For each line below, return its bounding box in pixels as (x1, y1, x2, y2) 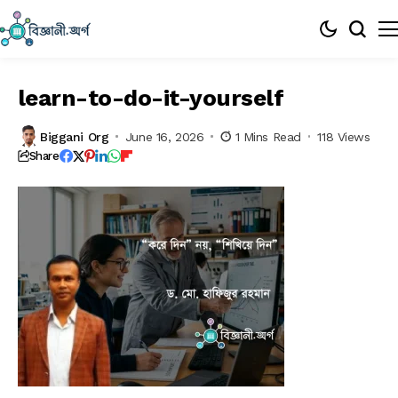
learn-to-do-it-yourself (18, 84, 284, 111)
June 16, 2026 (124, 129, 204, 144)
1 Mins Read (235, 129, 301, 144)
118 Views (317, 129, 370, 144)
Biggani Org (40, 129, 109, 144)
